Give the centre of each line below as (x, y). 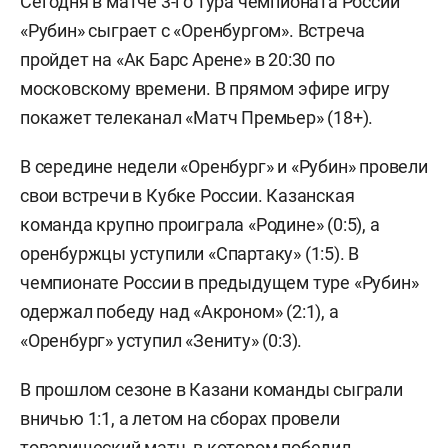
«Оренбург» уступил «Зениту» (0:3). (161, 340)
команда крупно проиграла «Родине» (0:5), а (200, 224)
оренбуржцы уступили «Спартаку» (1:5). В (190, 253)
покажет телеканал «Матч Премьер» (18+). (197, 117)
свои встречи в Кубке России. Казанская (187, 195)
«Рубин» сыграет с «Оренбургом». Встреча (193, 30)
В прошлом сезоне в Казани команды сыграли (211, 389)
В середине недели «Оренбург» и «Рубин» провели (224, 166)
